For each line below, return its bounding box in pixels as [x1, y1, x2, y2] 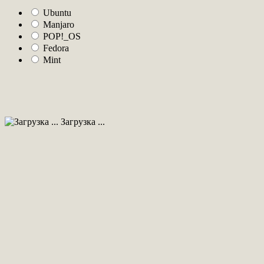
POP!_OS [43, 31, 81, 41]
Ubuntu [43, 7, 71, 18]
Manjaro [43, 19, 74, 29]
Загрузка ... [58, 116, 105, 127]
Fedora [43, 42, 69, 53]
